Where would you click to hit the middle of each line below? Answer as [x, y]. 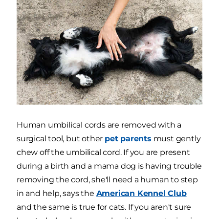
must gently [176, 139]
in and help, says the [56, 194]
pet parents [128, 139]
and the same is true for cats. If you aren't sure [104, 207]
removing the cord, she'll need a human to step [107, 180]
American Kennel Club [141, 194]
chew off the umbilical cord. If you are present [103, 153]
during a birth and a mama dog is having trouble [109, 166]
